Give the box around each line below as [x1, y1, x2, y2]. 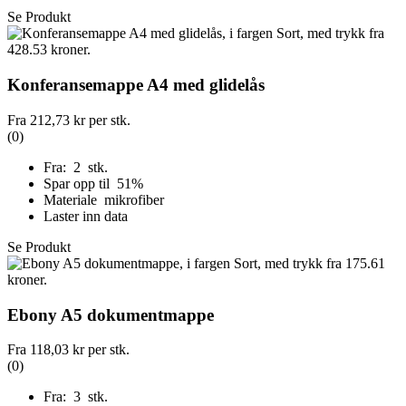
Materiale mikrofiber [43, 191, 164, 208]
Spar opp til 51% [43, 175, 147, 191]
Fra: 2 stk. [43, 159, 108, 175]
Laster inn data [43, 208, 128, 224]
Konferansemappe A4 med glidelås [7, 75, 265, 95]
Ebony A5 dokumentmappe [7, 304, 214, 324]
